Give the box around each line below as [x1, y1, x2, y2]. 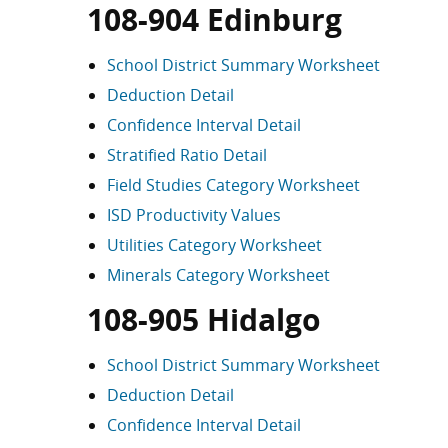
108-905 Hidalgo [87, 299, 321, 340]
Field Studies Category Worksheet [107, 174, 360, 196]
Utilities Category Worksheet [107, 234, 322, 256]
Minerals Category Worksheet [107, 264, 330, 286]
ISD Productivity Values [107, 204, 281, 226]
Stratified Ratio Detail [107, 144, 267, 166]
